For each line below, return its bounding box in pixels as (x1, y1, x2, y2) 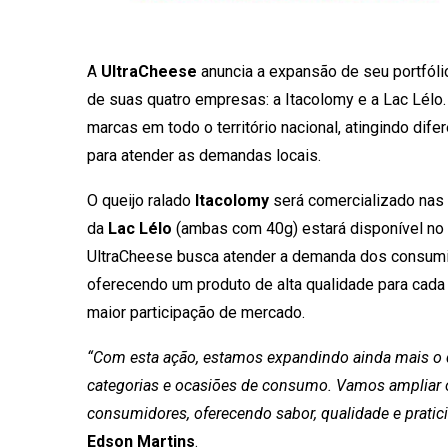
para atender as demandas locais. (87, 145, 321, 165)
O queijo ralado (87, 190, 195, 210)
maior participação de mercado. (87, 302, 305, 322)
